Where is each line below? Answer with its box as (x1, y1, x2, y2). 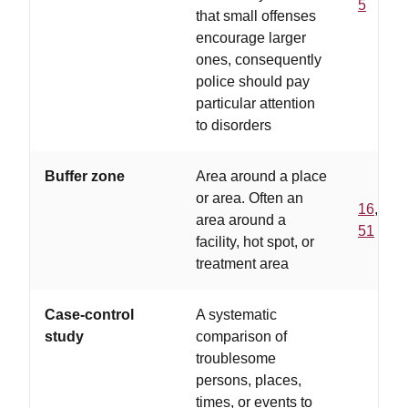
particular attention (196, 96, 315, 111)
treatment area (196, 256, 289, 271)
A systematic (196, 307, 277, 322)
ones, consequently (196, 52, 321, 67)
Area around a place (196, 168, 327, 184)
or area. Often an (196, 190, 303, 206)
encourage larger (196, 30, 306, 46)
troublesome (196, 351, 276, 366)
